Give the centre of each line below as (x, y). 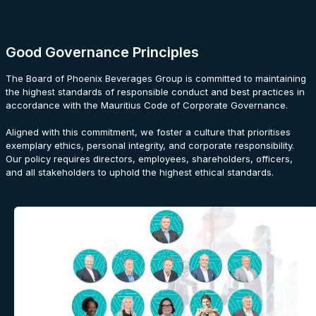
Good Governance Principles (102, 52)
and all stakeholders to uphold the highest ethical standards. (140, 172)
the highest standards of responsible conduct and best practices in (155, 92)
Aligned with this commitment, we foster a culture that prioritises (148, 132)
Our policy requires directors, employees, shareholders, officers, (149, 159)
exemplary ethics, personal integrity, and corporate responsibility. (150, 145)
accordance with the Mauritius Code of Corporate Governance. (147, 105)
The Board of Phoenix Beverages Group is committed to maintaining (156, 78)
